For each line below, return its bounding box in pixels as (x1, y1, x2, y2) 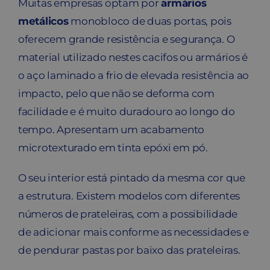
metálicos (17, 14, 69, 27)
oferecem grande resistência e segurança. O (17, 33, 235, 45)
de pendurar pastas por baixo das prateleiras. (17, 243, 240, 256)
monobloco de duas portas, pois (68, 14, 231, 27)
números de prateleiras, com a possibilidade (17, 207, 238, 220)
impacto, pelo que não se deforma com (17, 87, 215, 99)
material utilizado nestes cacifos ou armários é (17, 51, 248, 63)
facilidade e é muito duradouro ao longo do (17, 105, 235, 118)
